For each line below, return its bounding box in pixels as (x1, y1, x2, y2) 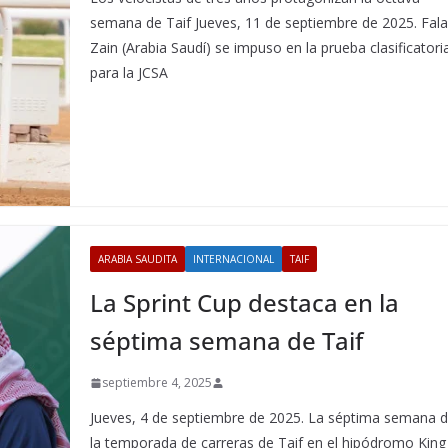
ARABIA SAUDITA (98, 252, 178, 266)
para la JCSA (90, 63, 169, 82)
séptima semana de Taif (90, 324, 364, 357)
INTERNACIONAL (193, 252, 275, 266)
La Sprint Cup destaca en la (90, 286, 400, 319)
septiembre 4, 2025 (102, 374, 213, 391)
